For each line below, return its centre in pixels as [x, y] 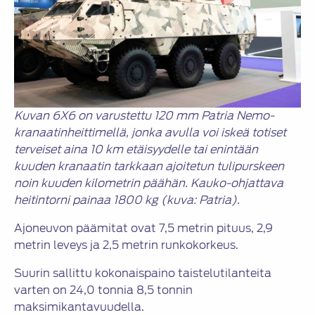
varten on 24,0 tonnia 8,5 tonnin [103, 290]
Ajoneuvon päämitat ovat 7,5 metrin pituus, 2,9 [143, 229]
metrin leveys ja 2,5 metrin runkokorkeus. [126, 245]
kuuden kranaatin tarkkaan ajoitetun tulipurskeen [149, 167]
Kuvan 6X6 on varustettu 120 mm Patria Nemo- [144, 116]
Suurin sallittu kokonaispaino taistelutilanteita [143, 274]
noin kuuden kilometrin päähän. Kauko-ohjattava [149, 184]
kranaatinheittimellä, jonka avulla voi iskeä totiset [150, 133]
